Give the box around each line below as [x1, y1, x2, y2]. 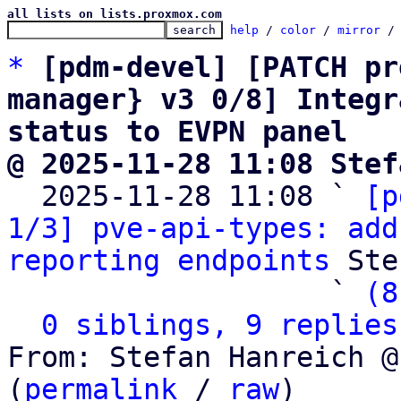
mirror [337, 23, 380, 37]
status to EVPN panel [7, 115, 347, 148]
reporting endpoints [7, 244, 330, 277]
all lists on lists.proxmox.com [7, 7, 222, 21]
